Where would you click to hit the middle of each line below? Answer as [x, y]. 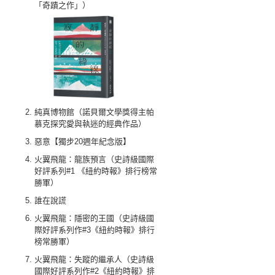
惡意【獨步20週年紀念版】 [83, 141]
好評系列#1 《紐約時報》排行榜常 [96, 171]
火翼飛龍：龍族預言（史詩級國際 [94, 159]
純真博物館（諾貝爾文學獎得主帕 [94, 112]
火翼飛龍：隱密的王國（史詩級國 [94, 218]
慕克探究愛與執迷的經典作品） [90, 124]
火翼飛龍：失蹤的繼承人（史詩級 [94, 259]
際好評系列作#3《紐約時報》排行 [95, 230]
